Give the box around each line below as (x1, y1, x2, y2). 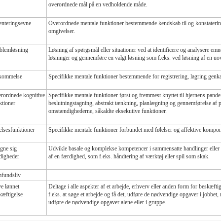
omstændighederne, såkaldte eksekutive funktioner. (48, 107, 167, 114)
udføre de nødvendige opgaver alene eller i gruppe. (48, 198, 166, 206)
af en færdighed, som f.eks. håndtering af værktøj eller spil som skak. (48, 152, 210, 160)
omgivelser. (48, 27, 75, 35)
